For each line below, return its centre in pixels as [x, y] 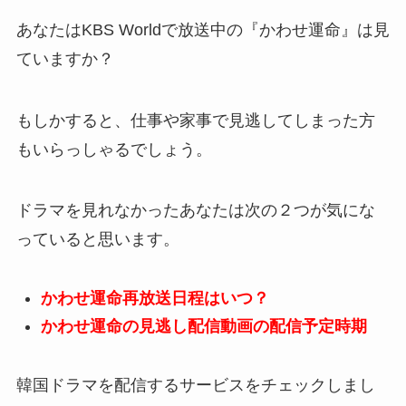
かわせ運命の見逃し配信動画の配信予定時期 [203, 326]
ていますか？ [65, 58]
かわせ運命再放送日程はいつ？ [155, 299]
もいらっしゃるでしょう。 [114, 149]
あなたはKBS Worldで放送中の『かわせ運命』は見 [203, 29]
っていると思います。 [97, 240]
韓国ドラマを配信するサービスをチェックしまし [195, 385]
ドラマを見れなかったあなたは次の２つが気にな [195, 211]
